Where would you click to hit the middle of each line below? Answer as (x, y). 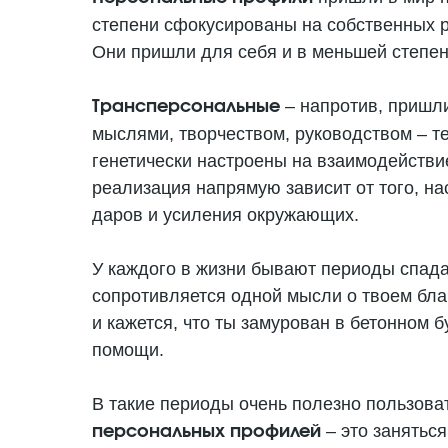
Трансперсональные (186, 107)
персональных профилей (209, 432)
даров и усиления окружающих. (225, 215)
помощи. (128, 350)
